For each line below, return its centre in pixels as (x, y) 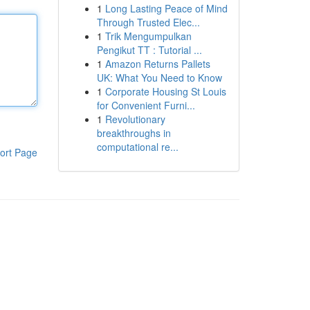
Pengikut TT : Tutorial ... (149, 50)
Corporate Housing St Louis (165, 91)
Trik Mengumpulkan (148, 36)
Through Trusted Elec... (148, 22)
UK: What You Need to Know (159, 77)
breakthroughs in (134, 133)
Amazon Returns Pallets (157, 64)
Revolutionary (135, 119)
